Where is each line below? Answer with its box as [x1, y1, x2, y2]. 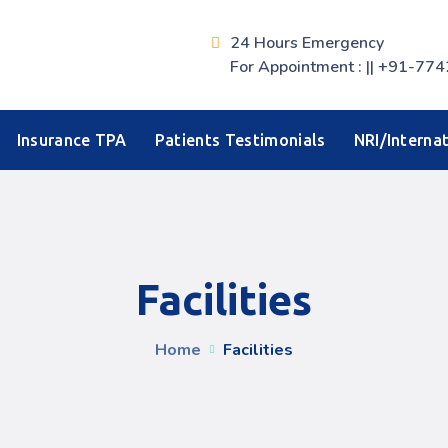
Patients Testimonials [154, 131, 326, 149]
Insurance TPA [16, 131, 127, 149]
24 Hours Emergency [230, 32, 384, 54]
